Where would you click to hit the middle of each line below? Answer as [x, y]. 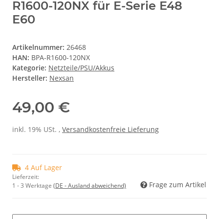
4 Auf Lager [44, 167]
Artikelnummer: [39, 47]
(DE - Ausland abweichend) [90, 185]
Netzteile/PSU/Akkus [81, 67]
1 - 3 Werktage [33, 185]
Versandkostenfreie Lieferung [110, 129]
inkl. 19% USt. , [37, 129]
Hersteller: [30, 78]
